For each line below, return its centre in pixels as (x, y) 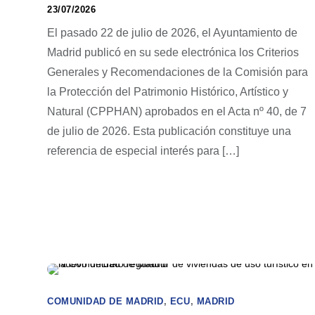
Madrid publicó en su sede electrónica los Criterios (173, 52)
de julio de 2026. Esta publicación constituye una (169, 131)
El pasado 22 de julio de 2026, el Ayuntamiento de (172, 33)
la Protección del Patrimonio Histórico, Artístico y (168, 92)
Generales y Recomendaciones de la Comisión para (178, 72)
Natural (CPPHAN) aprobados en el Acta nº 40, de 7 (177, 111)
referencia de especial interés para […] (143, 151)
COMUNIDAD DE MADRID (105, 301)
